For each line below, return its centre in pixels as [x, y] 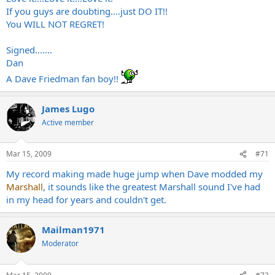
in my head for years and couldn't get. [86, 199]
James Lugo [68, 108]
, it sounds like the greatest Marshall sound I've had [152, 187]
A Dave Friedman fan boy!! [64, 78]
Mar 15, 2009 [29, 154]
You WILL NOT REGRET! [55, 24]
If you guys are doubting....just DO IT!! [87, 11]
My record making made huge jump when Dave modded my [134, 174]
